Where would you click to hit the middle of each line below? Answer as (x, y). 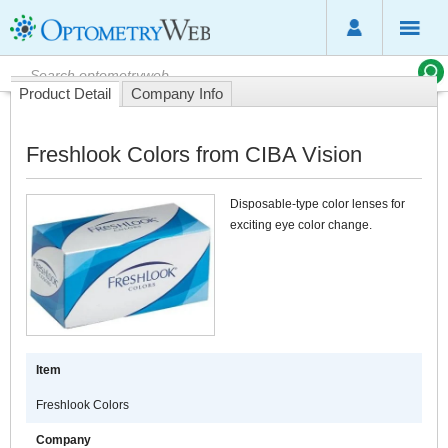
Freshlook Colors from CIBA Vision (194, 154)
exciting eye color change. (301, 225)
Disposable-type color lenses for (317, 204)
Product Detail (65, 93)
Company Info (177, 93)
